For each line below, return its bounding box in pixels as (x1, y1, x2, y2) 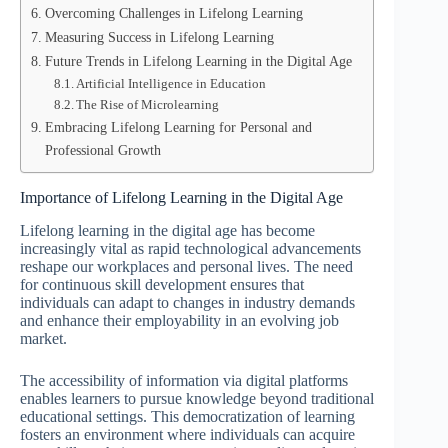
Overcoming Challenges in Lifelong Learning (44, 5, 303, 21)
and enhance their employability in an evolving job (20, 311, 339, 329)
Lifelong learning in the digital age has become (20, 221, 315, 239)
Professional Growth (44, 142, 161, 158)
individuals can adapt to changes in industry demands (20, 293, 355, 311)
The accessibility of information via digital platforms (20, 371, 348, 389)
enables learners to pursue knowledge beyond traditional (20, 389, 374, 407)
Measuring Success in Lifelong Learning (44, 29, 274, 45)
